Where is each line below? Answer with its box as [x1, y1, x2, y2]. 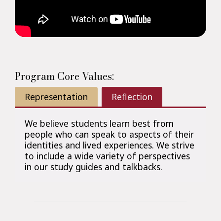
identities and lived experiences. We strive [25, 139, 194, 151]
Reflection [111, 91, 152, 103]
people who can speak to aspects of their [25, 128, 194, 141]
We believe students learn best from [25, 117, 174, 130]
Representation [25, 91, 88, 103]
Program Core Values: [15, 69, 114, 84]
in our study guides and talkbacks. [25, 161, 162, 173]
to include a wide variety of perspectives [25, 150, 190, 162]
